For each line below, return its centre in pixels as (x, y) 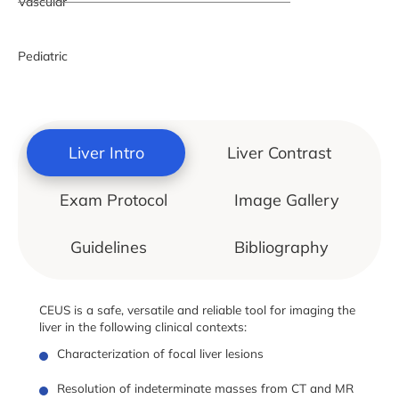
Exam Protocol (114, 200)
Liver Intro (106, 153)
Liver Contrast (279, 153)
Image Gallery (286, 200)
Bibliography (281, 248)
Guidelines (109, 248)
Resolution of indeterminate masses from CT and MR (205, 388)
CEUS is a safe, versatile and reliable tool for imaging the (197, 310)
